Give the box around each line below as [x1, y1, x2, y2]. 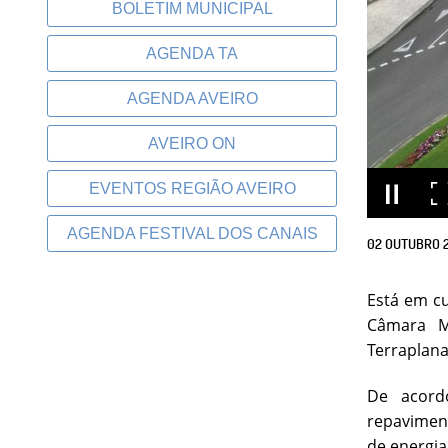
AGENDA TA [146, 45, 238, 62]
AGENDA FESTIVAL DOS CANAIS [66, 225, 318, 242]
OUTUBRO [385, 234, 440, 252]
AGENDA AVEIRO [126, 90, 258, 107]
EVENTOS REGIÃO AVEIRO [88, 180, 296, 197]
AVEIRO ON [148, 135, 236, 152]
